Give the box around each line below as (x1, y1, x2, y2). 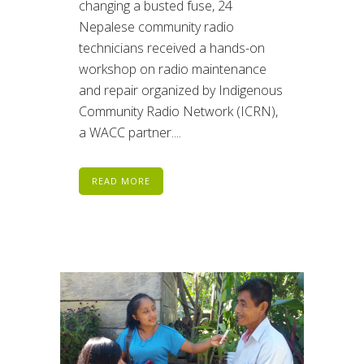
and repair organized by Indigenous (79, 81, 283, 100)
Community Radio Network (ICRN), (79, 102, 278, 121)
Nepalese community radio (79, 18, 234, 37)
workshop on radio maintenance (79, 60, 266, 79)
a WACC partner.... (79, 123, 181, 142)
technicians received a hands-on (79, 39, 265, 58)
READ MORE (92, 175, 150, 188)
